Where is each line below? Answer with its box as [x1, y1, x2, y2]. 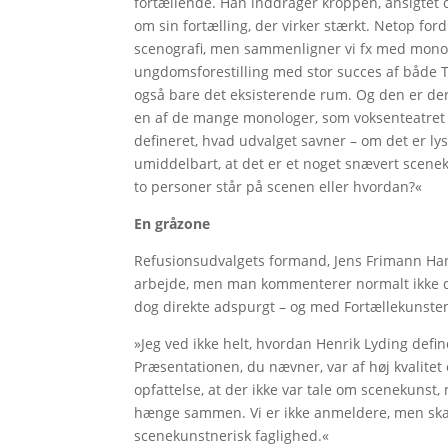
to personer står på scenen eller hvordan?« [134, 176, 423, 196]
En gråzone [134, 213, 211, 233]
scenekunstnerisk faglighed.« [134, 425, 334, 445]
